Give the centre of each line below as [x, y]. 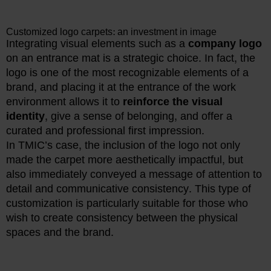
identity [25, 117]
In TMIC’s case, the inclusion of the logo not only [123, 146]
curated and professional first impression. [105, 131]
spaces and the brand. [60, 233]
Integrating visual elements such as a [97, 44]
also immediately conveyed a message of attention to [134, 175]
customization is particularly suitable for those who [127, 204]
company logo [225, 44]
